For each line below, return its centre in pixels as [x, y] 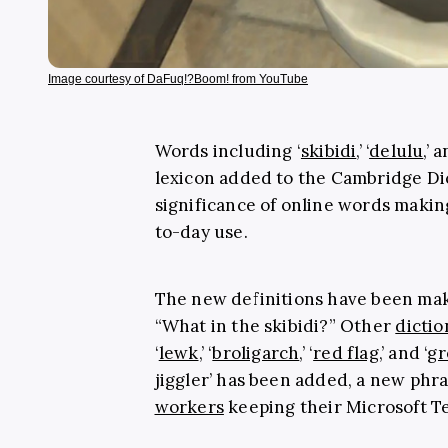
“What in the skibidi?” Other [275, 325]
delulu [396, 150]
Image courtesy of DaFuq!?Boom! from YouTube [178, 78]
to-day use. [201, 231]
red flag [346, 352]
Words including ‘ [227, 150]
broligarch [256, 352]
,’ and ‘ [403, 352]
